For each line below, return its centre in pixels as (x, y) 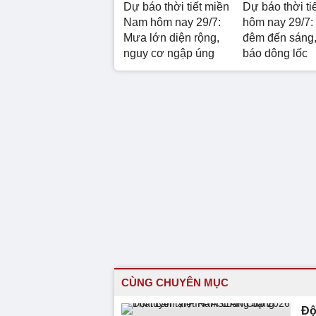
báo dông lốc (275, 53)
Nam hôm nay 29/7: (172, 22)
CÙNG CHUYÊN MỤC (175, 282)
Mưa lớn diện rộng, (171, 37)
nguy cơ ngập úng (169, 53)
